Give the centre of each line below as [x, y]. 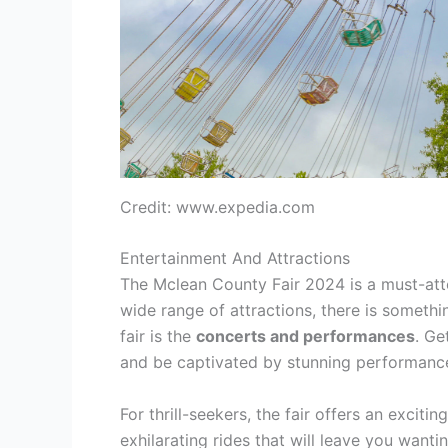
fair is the [158, 336]
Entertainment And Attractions [235, 258]
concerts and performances [305, 336]
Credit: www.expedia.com [217, 206]
